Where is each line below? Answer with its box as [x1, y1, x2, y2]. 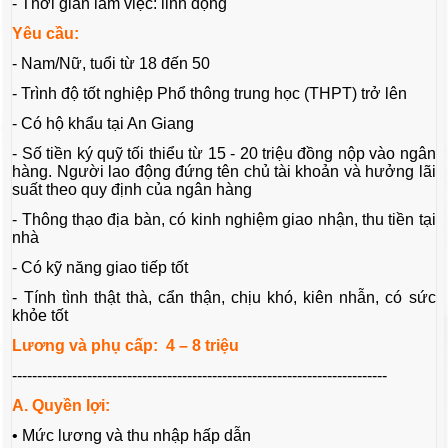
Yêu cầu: [12, 25, 84, 43]
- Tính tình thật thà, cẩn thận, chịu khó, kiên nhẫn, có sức [12, 289, 436, 307]
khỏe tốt [12, 307, 69, 325]
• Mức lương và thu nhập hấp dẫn [12, 427, 252, 445]
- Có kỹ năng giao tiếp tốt [12, 259, 189, 277]
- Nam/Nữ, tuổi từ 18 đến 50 [12, 55, 211, 73]
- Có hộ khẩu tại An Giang [12, 115, 195, 133]
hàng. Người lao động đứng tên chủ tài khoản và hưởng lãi [12, 163, 436, 181]
